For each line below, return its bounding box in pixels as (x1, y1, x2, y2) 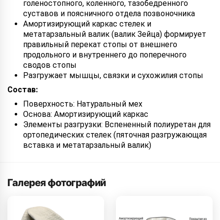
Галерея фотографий (7, 177, 106, 189)
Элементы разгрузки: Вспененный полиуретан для (23, 120, 211, 129)
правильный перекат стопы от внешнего (23, 40, 177, 49)
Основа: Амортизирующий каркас (23, 110, 148, 119)
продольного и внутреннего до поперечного (23, 50, 187, 59)
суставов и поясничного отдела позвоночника (23, 9, 195, 18)
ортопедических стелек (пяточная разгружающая (23, 130, 207, 139)
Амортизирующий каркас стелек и (23, 19, 151, 28)
